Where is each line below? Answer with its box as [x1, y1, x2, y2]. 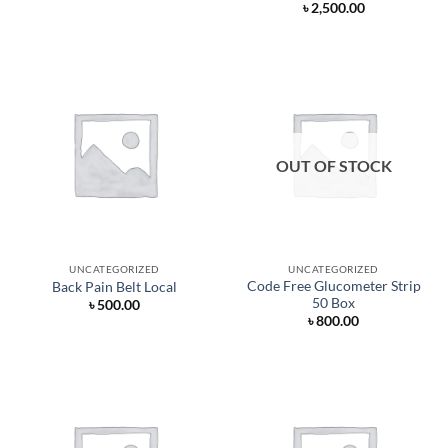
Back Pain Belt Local [52, 278, 177, 295]
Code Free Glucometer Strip [246, 278, 421, 295]
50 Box [312, 295, 355, 312]
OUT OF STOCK [275, 156, 392, 176]
